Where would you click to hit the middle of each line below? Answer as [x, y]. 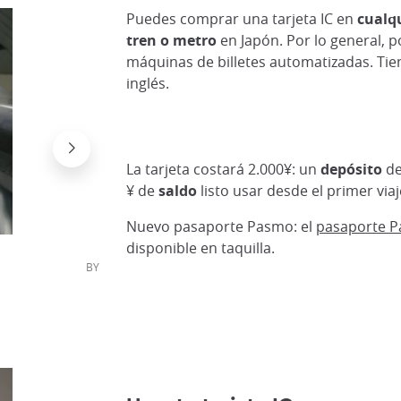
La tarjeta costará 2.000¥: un [223, 169]
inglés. [147, 83]
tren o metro [171, 40]
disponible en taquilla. [200, 248]
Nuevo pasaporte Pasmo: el [221, 226]
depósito [351, 169]
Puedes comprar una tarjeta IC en [241, 19]
